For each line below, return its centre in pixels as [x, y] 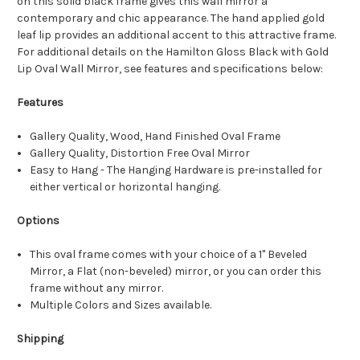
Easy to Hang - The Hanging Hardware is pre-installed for [176, 170]
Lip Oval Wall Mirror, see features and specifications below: [170, 69]
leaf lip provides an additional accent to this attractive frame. [176, 35]
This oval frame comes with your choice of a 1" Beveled [169, 255]
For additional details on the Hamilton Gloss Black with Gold [173, 52]
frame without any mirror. [97, 288]
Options [38, 221]
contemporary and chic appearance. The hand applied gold [171, 18]
